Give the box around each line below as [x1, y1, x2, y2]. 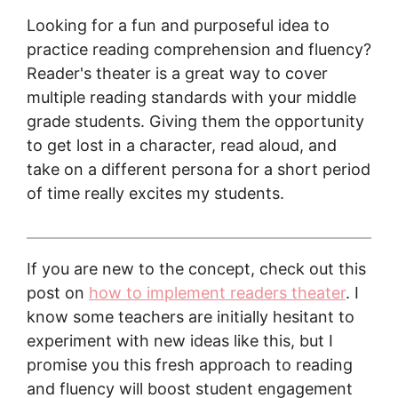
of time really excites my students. [27, 184, 284, 203]
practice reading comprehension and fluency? [27, 40, 371, 59]
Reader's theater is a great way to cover [27, 64, 328, 83]
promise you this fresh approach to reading [27, 355, 353, 374]
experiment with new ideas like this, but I [27, 331, 333, 350]
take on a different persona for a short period [27, 160, 370, 179]
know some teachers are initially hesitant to [27, 307, 354, 326]
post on [27, 283, 89, 302]
